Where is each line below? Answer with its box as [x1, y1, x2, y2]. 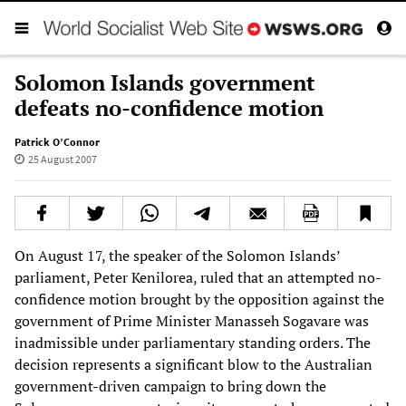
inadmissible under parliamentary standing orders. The [14, 332, 371, 353]
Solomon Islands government [14, 67, 315, 97]
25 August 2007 [27, 151, 97, 166]
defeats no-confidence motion [14, 92, 324, 122]
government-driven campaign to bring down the [14, 375, 326, 396]
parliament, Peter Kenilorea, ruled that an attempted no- [14, 266, 382, 287]
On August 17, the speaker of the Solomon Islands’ [14, 245, 340, 266]
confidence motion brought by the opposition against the [14, 288, 384, 309]
